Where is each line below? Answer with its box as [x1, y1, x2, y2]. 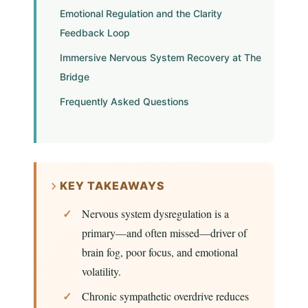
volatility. [81, 264, 121, 279]
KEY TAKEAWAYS [59, 179, 165, 193]
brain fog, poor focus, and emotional [81, 245, 238, 260]
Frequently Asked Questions [59, 96, 189, 108]
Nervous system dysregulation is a [81, 206, 229, 221]
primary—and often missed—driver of [81, 225, 247, 241]
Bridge [59, 71, 89, 83]
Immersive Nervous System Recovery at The [59, 52, 261, 64]
